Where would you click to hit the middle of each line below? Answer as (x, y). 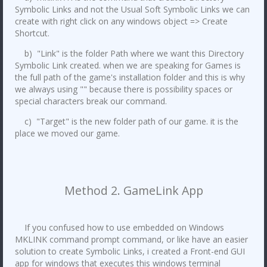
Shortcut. (32, 33)
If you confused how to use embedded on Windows (119, 228)
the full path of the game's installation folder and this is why (130, 77)
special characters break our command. (91, 101)
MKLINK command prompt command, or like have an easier (131, 240)
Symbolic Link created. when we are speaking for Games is (128, 66)
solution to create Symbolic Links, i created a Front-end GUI (130, 252)
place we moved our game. (67, 133)
